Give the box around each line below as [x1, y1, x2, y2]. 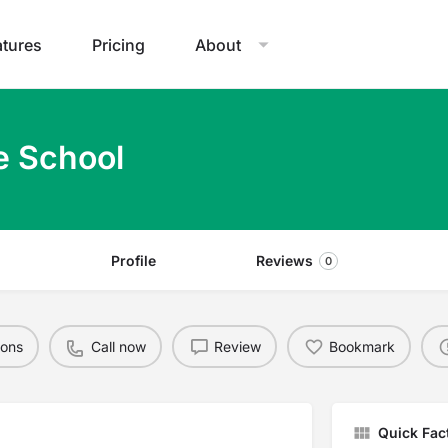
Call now [90, 337, 146, 355]
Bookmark [328, 337, 395, 355]
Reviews [255, 252, 313, 269]
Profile [110, 252, 156, 269]
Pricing [92, 34, 145, 55]
